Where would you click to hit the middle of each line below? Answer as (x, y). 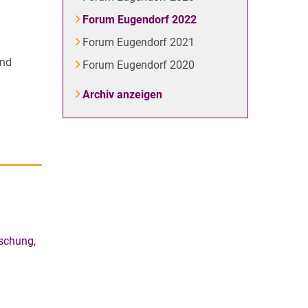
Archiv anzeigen (122, 95)
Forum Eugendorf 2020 (138, 65)
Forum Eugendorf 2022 (139, 20)
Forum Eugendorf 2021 (138, 42)
